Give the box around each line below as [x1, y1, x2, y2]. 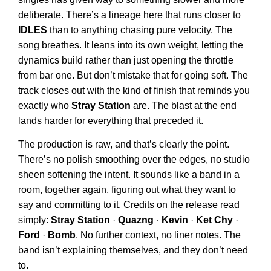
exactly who [18, 100, 71, 111]
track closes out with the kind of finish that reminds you [18, 85, 250, 96]
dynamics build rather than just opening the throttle [18, 55, 233, 66]
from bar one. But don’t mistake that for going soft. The [18, 70, 248, 81]
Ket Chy [196, 215, 233, 226]
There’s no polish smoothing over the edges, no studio [18, 154, 250, 165]
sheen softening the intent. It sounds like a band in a [18, 169, 240, 180]
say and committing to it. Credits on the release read [18, 200, 240, 211]
